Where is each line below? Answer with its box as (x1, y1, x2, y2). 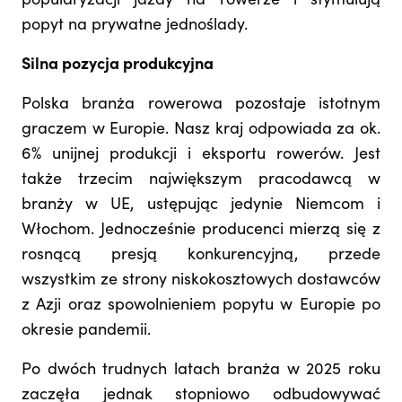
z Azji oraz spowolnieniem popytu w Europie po (22, 297, 380, 314)
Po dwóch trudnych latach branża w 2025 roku (22, 362, 380, 379)
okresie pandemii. (22, 322, 151, 339)
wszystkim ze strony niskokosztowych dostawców (22, 272, 380, 289)
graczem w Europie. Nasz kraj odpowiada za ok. (22, 121, 380, 138)
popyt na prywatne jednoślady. (22, 17, 248, 34)
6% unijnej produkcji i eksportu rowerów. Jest (22, 146, 380, 163)
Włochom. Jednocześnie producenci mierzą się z (22, 222, 380, 239)
